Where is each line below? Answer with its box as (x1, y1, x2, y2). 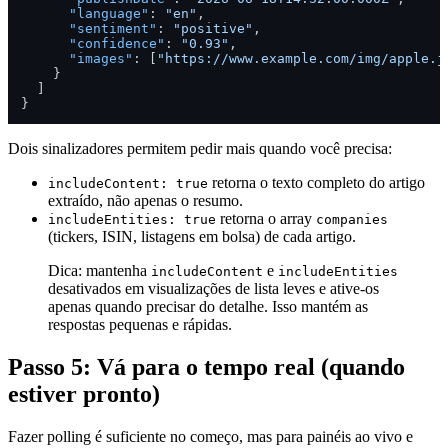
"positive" (173, 20, 253, 36)
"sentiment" (69, 20, 157, 36)
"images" (69, 50, 133, 66)
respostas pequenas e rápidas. (48, 315, 232, 333)
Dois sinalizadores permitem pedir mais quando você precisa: (8, 139, 392, 157)
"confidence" (69, 35, 165, 51)
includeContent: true (48, 175, 208, 191)
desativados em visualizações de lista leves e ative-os (48, 279, 379, 297)
